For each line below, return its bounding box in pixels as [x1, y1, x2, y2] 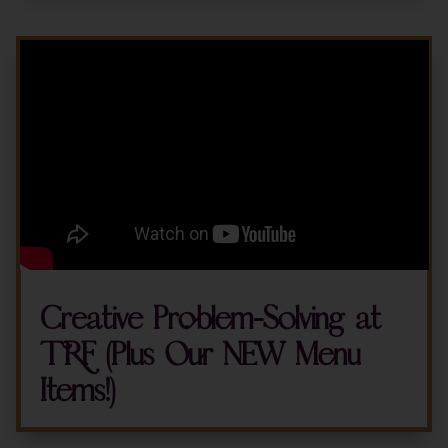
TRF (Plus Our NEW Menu [39, 341, 360, 369]
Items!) [39, 377, 115, 405]
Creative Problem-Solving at [39, 305, 381, 333]
